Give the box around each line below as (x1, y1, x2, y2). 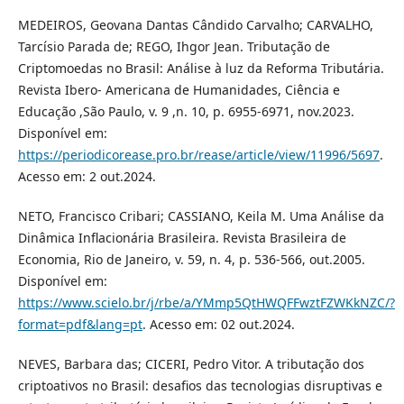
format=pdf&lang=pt (17, 315, 142, 333)
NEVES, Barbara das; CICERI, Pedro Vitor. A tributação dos (17, 354, 364, 372)
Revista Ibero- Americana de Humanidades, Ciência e (17, 80, 340, 98)
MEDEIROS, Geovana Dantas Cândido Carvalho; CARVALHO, (17, 15, 373, 33)
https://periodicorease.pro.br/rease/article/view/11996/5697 (17, 145, 380, 163)
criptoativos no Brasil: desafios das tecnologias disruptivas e (17, 376, 382, 394)
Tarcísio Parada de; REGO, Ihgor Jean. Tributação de (17, 37, 330, 55)
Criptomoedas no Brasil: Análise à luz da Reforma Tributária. (17, 59, 384, 77)
